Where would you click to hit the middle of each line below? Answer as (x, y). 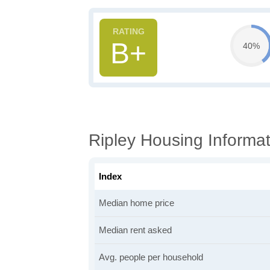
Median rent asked (135, 230)
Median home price (137, 203)
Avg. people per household (151, 257)
